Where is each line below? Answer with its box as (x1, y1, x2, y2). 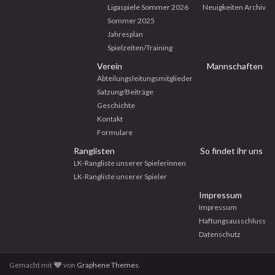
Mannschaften (207, 60, 263, 71)
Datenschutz (199, 229, 241, 239)
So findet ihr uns (200, 145, 263, 156)
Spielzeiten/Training (107, 42, 172, 52)
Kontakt (97, 114, 123, 123)
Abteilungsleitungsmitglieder (97, 73, 193, 83)
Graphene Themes (77, 260, 139, 269)
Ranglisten (74, 145, 115, 156)
